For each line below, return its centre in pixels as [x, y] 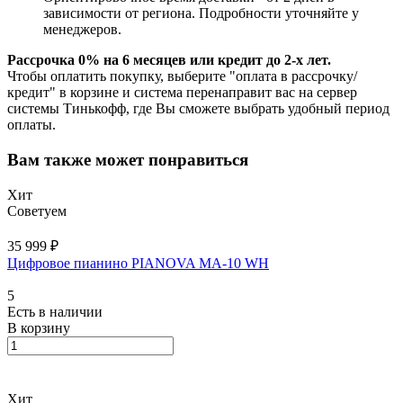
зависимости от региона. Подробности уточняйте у [201, 13]
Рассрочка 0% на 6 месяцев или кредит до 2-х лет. [169, 60]
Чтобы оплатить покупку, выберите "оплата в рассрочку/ [182, 76]
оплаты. [31, 125]
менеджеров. [82, 30]
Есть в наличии [55, 311]
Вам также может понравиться [128, 159]
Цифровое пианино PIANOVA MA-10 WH [138, 263]
